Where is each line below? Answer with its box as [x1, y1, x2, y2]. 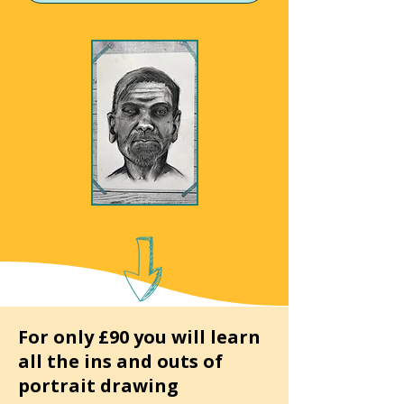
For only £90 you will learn [18, 325, 261, 349]
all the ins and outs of [18, 349, 223, 373]
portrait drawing [18, 373, 179, 398]
